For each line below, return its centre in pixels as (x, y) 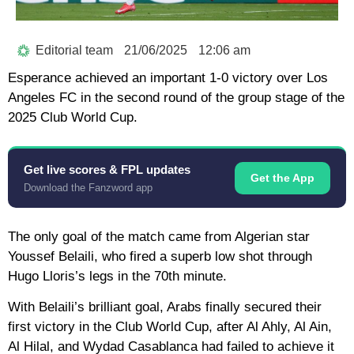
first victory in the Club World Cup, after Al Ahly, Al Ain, (170, 326)
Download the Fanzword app (88, 187)
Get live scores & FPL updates (107, 169)
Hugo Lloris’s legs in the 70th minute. (117, 276)
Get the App (282, 177)
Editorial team (74, 50)
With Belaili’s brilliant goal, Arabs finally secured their (165, 307)
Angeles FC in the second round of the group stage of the (176, 97)
